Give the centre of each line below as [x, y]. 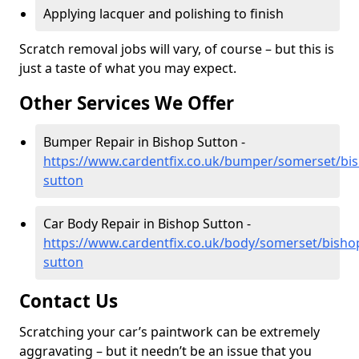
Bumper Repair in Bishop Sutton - [144, 142]
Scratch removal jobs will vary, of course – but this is [177, 49]
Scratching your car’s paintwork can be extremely [169, 332]
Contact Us [69, 301]
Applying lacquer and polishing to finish [163, 14]
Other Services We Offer [127, 103]
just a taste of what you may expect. [128, 68]
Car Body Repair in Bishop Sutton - [147, 224]
